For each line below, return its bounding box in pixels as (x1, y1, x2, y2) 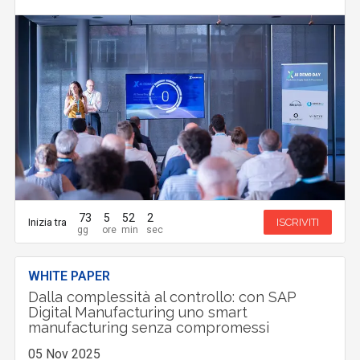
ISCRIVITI (276, 215, 319, 228)
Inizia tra (28, 215, 67, 228)
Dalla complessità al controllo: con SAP (28, 288, 297, 306)
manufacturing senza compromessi (28, 319, 270, 337)
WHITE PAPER (28, 268, 111, 284)
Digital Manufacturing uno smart (28, 304, 248, 321)
